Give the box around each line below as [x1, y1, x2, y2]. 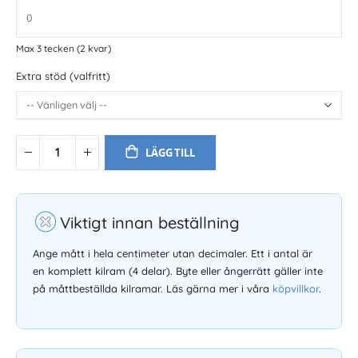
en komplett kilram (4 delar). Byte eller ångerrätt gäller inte [33, 265, 323, 278]
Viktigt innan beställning [60, 213, 240, 233]
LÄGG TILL [145, 145, 195, 160]
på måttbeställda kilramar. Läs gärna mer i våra [33, 282, 272, 296]
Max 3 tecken [16, 42, 77, 55]
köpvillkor [272, 282, 319, 296]
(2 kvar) [77, 42, 111, 55]
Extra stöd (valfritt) [16, 70, 110, 83]
